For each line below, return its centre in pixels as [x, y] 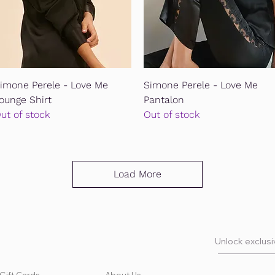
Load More [137, 174]
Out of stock [172, 115]
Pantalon [164, 100]
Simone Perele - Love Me [201, 85]
